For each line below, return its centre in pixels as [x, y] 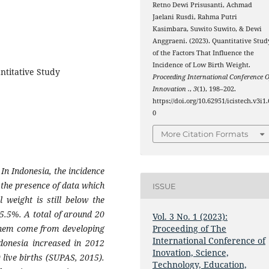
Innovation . [171, 89]
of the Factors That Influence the [204, 53]
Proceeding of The [190, 229]
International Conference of [209, 241]
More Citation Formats [205, 134]
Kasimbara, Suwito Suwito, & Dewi [207, 29]
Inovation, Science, [191, 253]
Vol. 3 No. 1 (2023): [190, 217]
